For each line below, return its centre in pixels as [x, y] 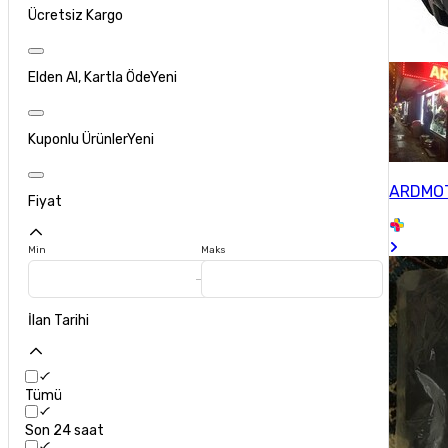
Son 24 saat [65, 430]
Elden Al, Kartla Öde [89, 77]
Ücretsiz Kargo [76, 15]
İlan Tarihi [59, 320]
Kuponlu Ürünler [78, 139]
